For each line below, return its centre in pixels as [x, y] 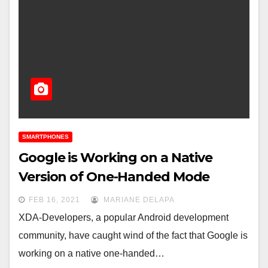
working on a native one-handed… [92, 254]
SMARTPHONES [45, 137]
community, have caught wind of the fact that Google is [133, 236]
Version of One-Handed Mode [114, 177]
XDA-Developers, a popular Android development [124, 218]
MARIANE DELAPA [138, 200]
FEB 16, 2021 [54, 200]
